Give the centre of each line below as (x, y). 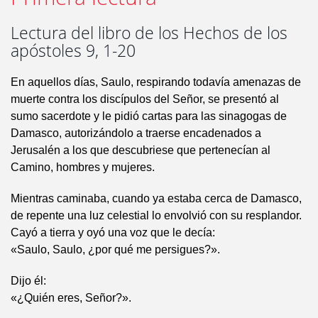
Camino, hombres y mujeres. (83, 168)
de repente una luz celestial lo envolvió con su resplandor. (156, 216)
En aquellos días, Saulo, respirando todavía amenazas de (156, 82)
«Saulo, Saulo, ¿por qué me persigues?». (115, 250)
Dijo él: (28, 281)
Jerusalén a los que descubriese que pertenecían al (141, 150)
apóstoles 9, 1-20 (73, 51)
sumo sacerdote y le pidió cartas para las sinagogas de (149, 116)
